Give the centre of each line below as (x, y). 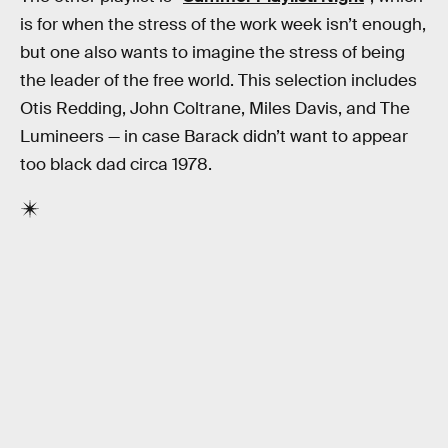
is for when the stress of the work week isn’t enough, (223, 24)
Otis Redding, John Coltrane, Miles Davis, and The (215, 108)
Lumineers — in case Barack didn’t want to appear (214, 136)
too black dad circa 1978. (116, 164)
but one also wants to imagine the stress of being (212, 52)
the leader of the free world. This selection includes (218, 80)
